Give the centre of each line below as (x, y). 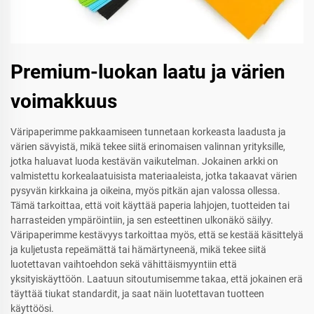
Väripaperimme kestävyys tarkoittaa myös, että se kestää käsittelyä (157, 235)
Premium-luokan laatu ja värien (148, 72)
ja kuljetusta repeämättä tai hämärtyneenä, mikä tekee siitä (138, 250)
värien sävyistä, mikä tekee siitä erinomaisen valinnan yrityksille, (148, 147)
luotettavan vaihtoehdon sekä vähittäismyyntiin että (124, 265)
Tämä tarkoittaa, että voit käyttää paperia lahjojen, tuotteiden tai (150, 206)
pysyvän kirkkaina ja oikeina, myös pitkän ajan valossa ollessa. (145, 191)
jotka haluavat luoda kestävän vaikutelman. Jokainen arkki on (144, 162)
